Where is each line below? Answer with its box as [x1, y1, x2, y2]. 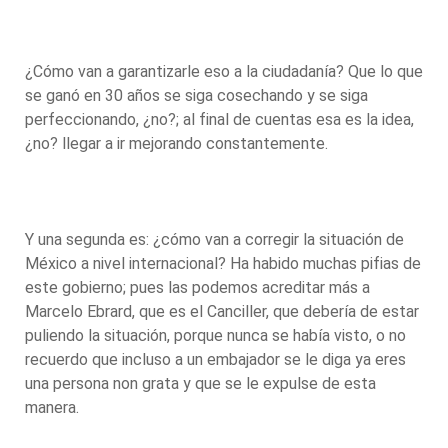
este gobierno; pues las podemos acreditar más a [25, 277, 370, 297]
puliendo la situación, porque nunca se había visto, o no [25, 325, 406, 345]
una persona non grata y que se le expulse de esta [25, 373, 376, 393]
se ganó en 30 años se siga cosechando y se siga [25, 85, 368, 105]
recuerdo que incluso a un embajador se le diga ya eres [25, 349, 406, 369]
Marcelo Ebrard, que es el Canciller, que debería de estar [25, 301, 419, 321]
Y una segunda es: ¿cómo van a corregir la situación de [25, 229, 404, 249]
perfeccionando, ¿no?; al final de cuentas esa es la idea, [25, 109, 414, 129]
